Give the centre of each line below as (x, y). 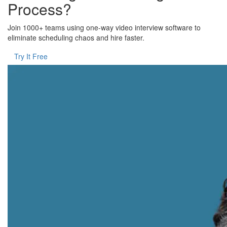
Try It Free (31, 56)
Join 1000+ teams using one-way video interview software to (104, 28)
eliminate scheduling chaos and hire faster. (76, 38)
